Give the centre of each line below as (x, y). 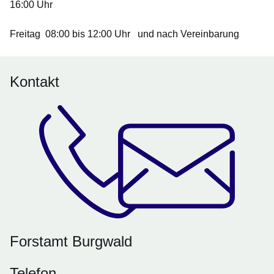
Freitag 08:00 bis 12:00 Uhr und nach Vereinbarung (124, 34)
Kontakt (35, 82)
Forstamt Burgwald (71, 242)
